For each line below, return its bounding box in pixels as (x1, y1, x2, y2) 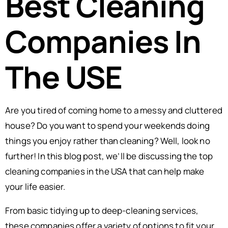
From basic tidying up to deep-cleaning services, (5, 205, 199, 216)
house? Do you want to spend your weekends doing (5, 120, 210, 131)
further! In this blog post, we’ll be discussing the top (5, 150, 213, 162)
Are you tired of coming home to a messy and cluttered (5, 104, 222, 116)
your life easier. (5, 181, 66, 192)
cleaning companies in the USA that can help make (5, 165, 205, 177)
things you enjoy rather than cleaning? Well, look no (5, 135, 210, 147)
